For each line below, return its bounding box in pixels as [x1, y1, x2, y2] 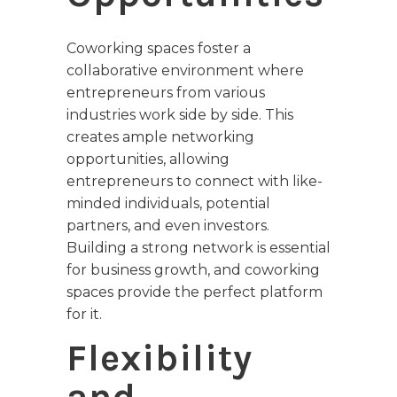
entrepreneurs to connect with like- [66, 173, 323, 191]
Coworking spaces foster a [66, 40, 251, 58]
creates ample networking [66, 128, 254, 146]
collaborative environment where [66, 62, 304, 80]
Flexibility [66, 336, 253, 381]
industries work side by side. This [66, 106, 293, 124]
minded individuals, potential [66, 195, 270, 213]
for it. [66, 306, 102, 323]
